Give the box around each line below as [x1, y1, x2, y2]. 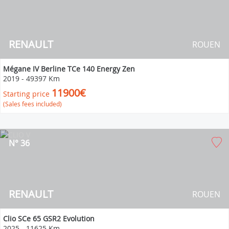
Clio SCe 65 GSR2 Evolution [3, 213, 95, 223]
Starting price [3, 88, 50, 99]
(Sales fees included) [3, 99, 62, 108]
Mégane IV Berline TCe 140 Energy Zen [3, 63, 135, 74]
